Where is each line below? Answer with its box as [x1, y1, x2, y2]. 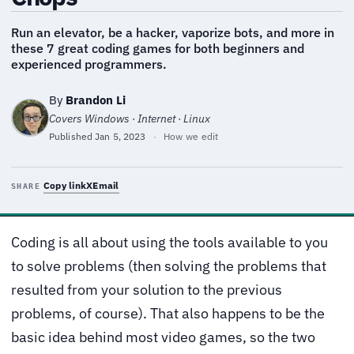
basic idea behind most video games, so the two [11, 327, 315, 346]
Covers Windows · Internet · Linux [49, 111, 210, 126]
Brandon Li [66, 92, 126, 107]
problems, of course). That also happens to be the [11, 303, 325, 322]
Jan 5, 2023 [95, 130, 146, 142]
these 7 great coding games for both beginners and [11, 40, 304, 56]
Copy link [43, 179, 87, 191]
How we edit [163, 130, 219, 142]
